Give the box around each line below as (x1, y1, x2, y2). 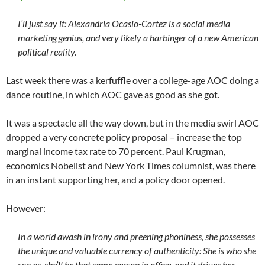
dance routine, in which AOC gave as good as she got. (6, 88, 219, 100)
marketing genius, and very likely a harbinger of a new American (18, 31, 258, 43)
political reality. (18, 46, 76, 57)
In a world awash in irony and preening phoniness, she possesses (18, 230, 255, 242)
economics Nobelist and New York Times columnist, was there (6, 159, 256, 171)
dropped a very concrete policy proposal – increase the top (6, 131, 242, 143)
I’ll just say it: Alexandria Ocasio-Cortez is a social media (18, 17, 230, 29)
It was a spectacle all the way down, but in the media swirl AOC (6, 117, 259, 128)
